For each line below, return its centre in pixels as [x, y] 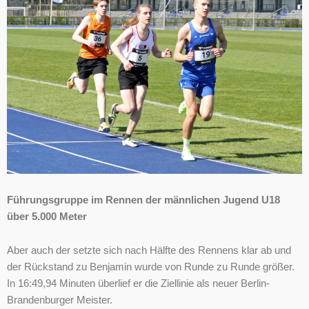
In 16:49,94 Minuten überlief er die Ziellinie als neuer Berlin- [138, 284]
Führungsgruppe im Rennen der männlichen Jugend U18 [143, 200]
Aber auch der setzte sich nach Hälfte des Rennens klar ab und [149, 251]
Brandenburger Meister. [60, 300]
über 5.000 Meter [47, 216]
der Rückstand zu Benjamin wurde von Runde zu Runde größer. [151, 267]
